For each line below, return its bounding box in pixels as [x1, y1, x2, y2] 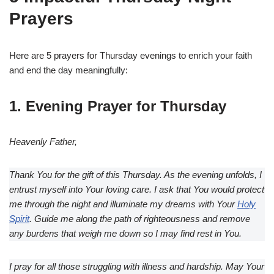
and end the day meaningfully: [9, 65, 128, 76]
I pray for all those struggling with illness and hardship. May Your [9, 261, 264, 272]
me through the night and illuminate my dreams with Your [9, 199, 237, 210]
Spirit [9, 213, 29, 224]
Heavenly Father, [9, 136, 77, 147]
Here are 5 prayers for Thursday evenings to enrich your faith [9, 50, 252, 61]
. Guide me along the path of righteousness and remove [29, 213, 250, 224]
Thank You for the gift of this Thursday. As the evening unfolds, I [9, 169, 262, 180]
